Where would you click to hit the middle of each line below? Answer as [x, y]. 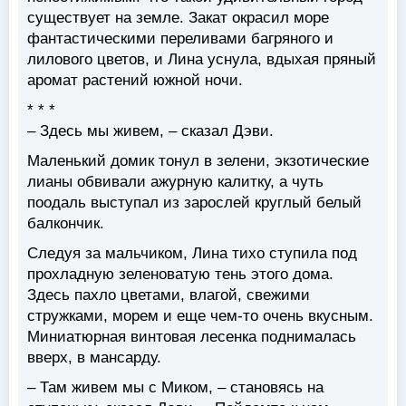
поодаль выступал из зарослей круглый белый [194, 203]
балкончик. [66, 224]
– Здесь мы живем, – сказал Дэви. [150, 131]
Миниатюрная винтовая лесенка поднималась [192, 337]
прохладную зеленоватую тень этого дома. [180, 275]
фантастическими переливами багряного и [180, 39]
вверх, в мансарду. [94, 358]
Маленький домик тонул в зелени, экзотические [198, 161]
